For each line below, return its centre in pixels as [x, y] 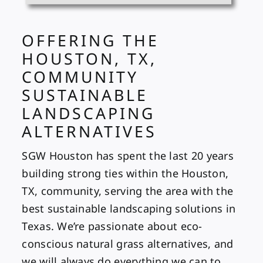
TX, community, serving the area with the [128, 190]
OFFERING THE [91, 40]
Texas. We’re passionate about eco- [112, 226]
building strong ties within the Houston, [125, 173]
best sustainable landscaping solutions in [129, 208]
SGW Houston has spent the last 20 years [128, 155]
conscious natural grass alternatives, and [128, 243]
